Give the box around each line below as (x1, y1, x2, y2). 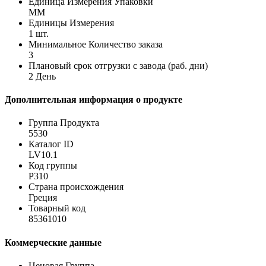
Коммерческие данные (5, 237, 102, 248)
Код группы (28, 160, 77, 171)
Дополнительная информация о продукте (5, 94, 182, 105)
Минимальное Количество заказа (28, 39, 163, 49)
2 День (28, 71, 56, 81)
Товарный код (28, 203, 85, 214)
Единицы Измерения (28, 17, 114, 28)
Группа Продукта (28, 118, 99, 128)
